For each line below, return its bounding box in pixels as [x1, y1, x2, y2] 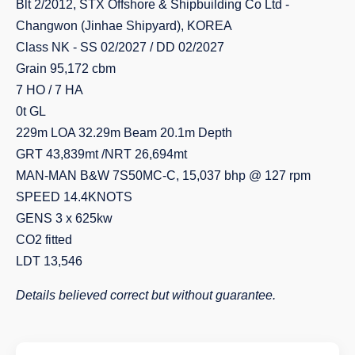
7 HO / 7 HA [16, 82, 83, 97]
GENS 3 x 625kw [16, 211, 113, 225]
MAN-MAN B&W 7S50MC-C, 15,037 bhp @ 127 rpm [16, 168, 311, 182]
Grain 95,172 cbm [16, 61, 116, 75]
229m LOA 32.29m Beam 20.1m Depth [16, 125, 232, 139]
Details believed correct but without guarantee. [16, 288, 276, 302]
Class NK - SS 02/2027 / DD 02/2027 [16, 40, 224, 54]
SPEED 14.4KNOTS [16, 189, 132, 204]
